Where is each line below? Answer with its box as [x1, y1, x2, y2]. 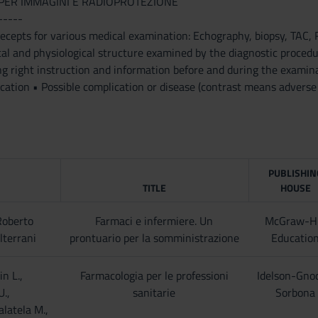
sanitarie [133, 284, 176, 301]
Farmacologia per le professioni [79, 267, 229, 284]
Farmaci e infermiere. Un [95, 212, 214, 229]
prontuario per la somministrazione [69, 229, 239, 246]
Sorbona [275, 284, 316, 301]
